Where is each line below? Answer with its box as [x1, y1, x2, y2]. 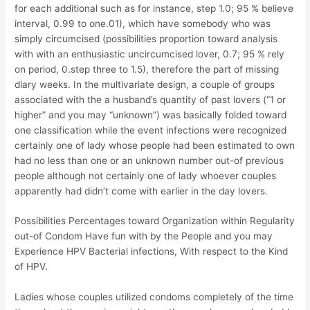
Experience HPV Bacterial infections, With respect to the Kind [15, 246, 289, 257]
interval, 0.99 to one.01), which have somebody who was [15, 17, 271, 29]
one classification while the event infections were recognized [15, 124, 287, 136]
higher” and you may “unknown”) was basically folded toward [15, 109, 287, 120]
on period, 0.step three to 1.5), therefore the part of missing [15, 63, 280, 75]
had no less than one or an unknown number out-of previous [15, 154, 284, 166]
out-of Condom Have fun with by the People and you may [15, 230, 273, 242]
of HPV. [15, 261, 48, 273]
